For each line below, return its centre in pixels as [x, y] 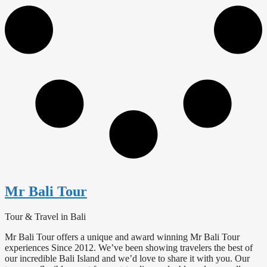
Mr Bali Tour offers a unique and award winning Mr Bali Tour [122, 237]
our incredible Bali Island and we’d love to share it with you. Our [127, 258]
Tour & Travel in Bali [45, 216]
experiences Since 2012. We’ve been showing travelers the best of [129, 247]
